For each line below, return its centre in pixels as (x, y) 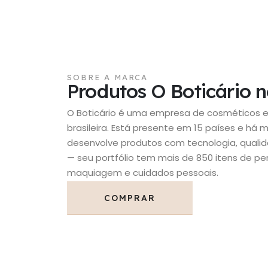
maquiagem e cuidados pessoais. (143, 173)
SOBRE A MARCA (108, 77)
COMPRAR (130, 198)
